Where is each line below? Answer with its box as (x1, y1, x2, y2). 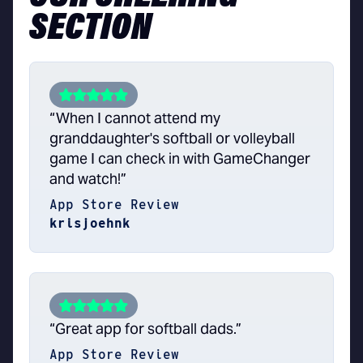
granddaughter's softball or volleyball (49, 129, 295, 148)
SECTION (29, 10, 152, 49)
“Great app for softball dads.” (49, 319, 241, 339)
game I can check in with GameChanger (49, 149, 310, 169)
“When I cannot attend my (49, 109, 220, 128)
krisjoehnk (49, 216, 130, 232)
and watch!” (49, 169, 126, 189)
